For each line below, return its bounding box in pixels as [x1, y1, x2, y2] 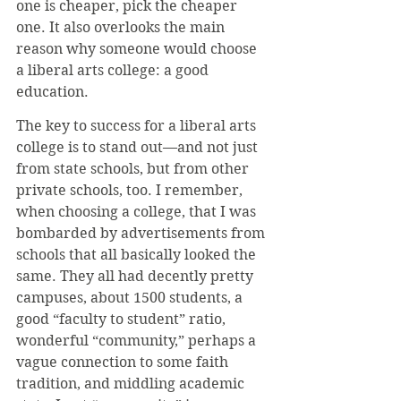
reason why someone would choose [16, 40, 260, 57]
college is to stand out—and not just [16, 139, 261, 156]
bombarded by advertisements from [16, 225, 269, 242]
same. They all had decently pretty [16, 268, 257, 285]
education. [16, 83, 89, 100]
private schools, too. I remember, [16, 182, 246, 199]
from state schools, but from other [16, 160, 252, 177]
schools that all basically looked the [16, 246, 260, 263]
